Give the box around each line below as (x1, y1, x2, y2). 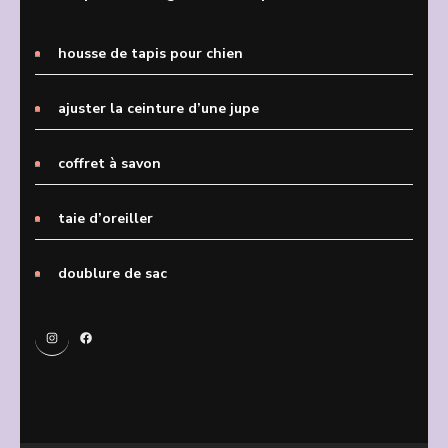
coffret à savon (58, 153, 161, 173)
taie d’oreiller (58, 208, 153, 228)
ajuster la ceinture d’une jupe (58, 98, 259, 118)
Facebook (78, 335, 144, 355)
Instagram (44, 335, 114, 355)
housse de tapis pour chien (58, 43, 243, 63)
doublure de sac (58, 263, 167, 283)
